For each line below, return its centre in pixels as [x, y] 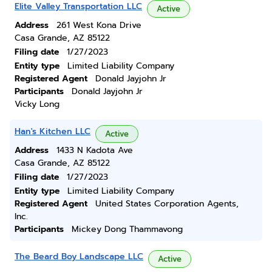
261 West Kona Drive [99, 25]
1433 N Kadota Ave [95, 150]
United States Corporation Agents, [167, 204]
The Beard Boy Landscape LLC [79, 257]
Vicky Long [37, 104]
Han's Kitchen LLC [53, 131]
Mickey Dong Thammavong [127, 229]
